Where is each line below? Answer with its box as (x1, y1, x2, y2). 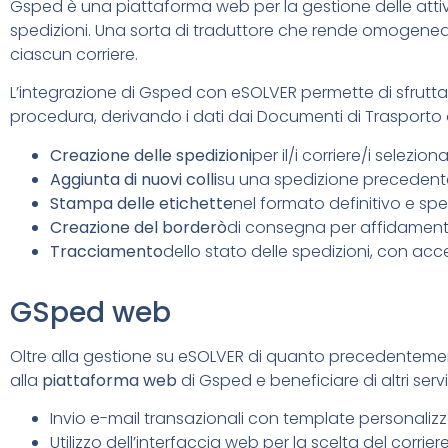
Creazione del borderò (50, 215, 227, 239)
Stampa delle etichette (50, 191, 233, 215)
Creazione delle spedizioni (50, 143, 252, 167)
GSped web (10, 292, 171, 332)
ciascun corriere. (10, 42, 138, 66)
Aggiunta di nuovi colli (50, 167, 217, 191)
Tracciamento (50, 239, 163, 263)
